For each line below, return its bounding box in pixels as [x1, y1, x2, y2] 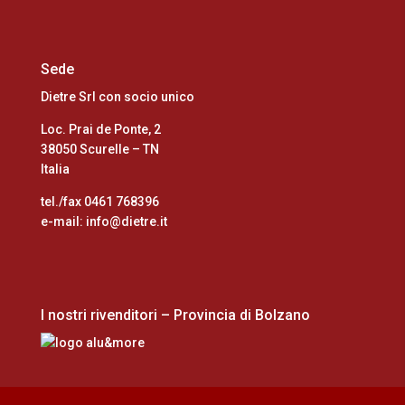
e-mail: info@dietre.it [40, 214, 167, 230]
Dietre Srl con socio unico [40, 89, 194, 105]
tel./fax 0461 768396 [40, 194, 159, 210]
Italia [40, 162, 70, 177]
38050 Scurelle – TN [40, 142, 159, 157]
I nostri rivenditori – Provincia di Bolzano [40, 306, 310, 324]
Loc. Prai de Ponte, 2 [40, 122, 161, 137]
